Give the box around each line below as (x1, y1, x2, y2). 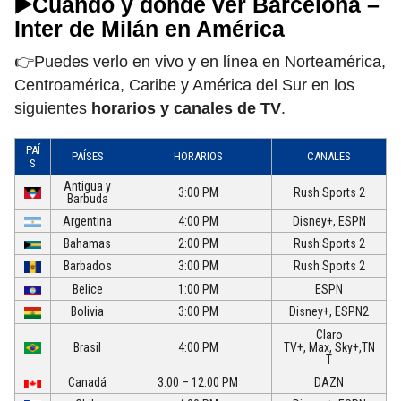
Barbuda (66, 192, 108, 207)
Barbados (63, 259, 112, 274)
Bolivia (71, 304, 104, 320)
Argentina (63, 214, 112, 229)
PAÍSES (71, 149, 104, 164)
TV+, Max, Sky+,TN (283, 340, 375, 355)
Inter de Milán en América (14, 16, 285, 42)
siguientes (14, 99, 91, 118)
